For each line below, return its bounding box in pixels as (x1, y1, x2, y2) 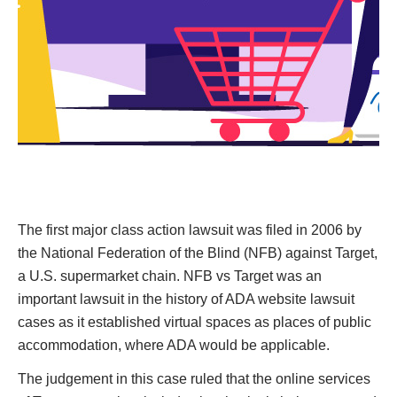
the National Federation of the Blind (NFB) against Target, (18, 245, 378, 261)
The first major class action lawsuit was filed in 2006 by (18, 222, 362, 237)
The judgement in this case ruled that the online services (18, 371, 370, 386)
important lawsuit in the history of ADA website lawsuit (18, 292, 354, 307)
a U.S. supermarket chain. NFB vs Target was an (18, 269, 322, 284)
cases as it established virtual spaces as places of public (18, 315, 371, 330)
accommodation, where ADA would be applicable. (18, 338, 330, 353)
